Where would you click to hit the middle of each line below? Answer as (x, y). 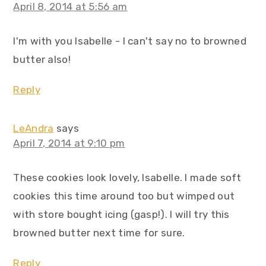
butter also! (42, 60)
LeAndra (34, 129)
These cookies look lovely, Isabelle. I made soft (127, 178)
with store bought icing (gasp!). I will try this (121, 215)
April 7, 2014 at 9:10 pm (69, 143)
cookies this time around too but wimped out (124, 196)
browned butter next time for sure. (99, 233)
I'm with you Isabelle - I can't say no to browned (130, 41)
